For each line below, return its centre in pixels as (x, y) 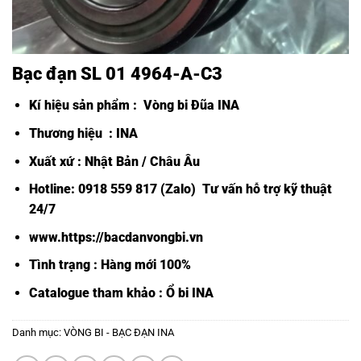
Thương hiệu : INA (83, 134)
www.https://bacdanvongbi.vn (116, 237)
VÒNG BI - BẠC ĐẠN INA (119, 332)
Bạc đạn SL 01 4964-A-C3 (117, 74)
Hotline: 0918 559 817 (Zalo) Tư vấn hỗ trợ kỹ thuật (180, 189)
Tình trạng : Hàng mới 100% (110, 265)
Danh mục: (38, 332)
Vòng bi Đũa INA (189, 106)
